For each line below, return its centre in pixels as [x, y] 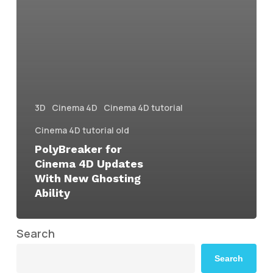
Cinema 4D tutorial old [82, 130]
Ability [52, 193]
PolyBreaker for [78, 149]
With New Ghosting [87, 178]
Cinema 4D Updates [89, 163]
